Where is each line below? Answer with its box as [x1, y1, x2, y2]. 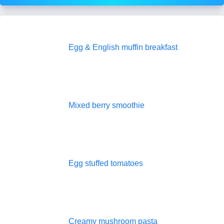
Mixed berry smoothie [68, 101, 144, 110]
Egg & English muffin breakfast [68, 43, 177, 52]
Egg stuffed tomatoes [68, 158, 143, 167]
